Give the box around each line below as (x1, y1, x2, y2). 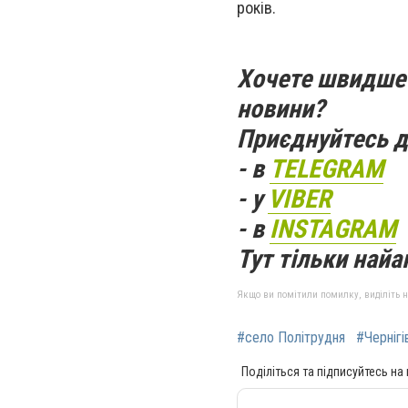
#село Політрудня (237, 328, 345, 346)
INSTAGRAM (270, 213, 396, 244)
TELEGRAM (270, 153, 383, 184)
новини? (237, 93, 325, 124)
